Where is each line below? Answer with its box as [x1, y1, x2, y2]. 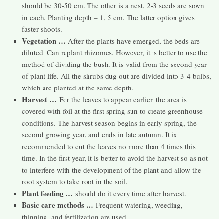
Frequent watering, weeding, [93, 200, 183, 210]
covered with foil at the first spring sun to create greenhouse [22, 106, 203, 116]
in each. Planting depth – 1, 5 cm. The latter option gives [22, 12, 195, 22]
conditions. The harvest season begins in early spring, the [22, 118, 197, 128]
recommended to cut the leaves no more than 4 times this [22, 141, 196, 152]
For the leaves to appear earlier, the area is [57, 94, 187, 105]
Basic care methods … [22, 199, 93, 211]
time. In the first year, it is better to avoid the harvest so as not [22, 153, 208, 163]
